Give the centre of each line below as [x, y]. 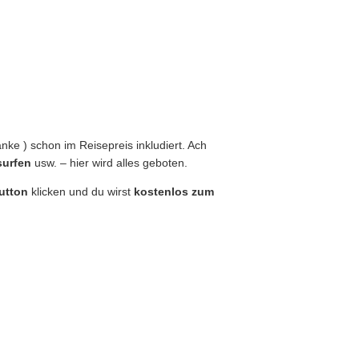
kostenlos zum [174, 192]
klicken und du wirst [81, 192]
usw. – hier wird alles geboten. [109, 163]
